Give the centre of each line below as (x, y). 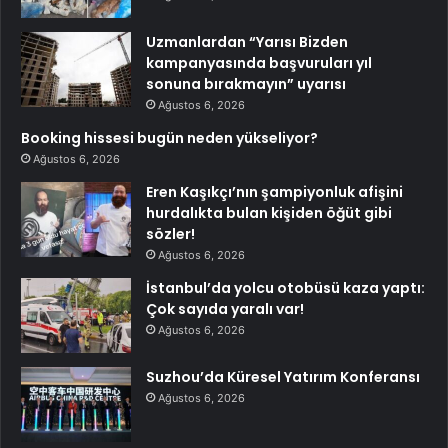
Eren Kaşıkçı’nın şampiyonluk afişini (274, 192)
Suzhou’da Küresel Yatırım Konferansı (283, 377)
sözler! (170, 234)
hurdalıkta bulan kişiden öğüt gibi (269, 213)
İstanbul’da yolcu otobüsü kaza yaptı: (285, 288)
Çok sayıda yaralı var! (225, 309)
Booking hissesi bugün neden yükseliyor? (169, 138)
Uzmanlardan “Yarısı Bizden (247, 42)
